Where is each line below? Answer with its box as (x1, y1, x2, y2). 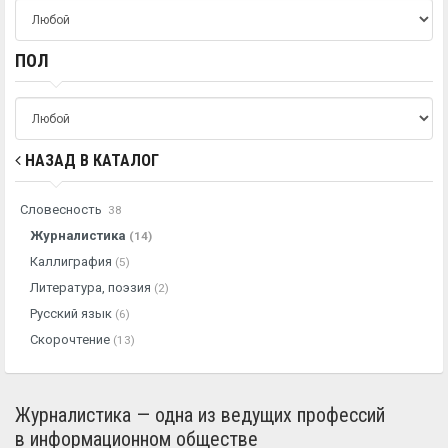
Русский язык (30, 306, 115, 321)
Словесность (20, 202, 105, 217)
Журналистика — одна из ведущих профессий (15, 403, 385, 427)
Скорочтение (30, 332, 113, 347)
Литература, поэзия (30, 280, 154, 295)
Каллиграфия (30, 254, 115, 269)
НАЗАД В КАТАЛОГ (21, 151, 159, 170)
